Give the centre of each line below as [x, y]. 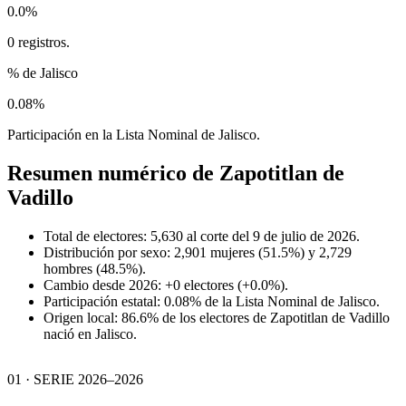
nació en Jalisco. [90, 333]
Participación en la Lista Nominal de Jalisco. [134, 134]
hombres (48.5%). [95, 268]
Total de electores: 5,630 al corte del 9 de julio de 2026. [202, 236]
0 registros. [39, 42]
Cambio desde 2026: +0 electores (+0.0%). [166, 285]
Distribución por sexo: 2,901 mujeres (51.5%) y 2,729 [198, 252]
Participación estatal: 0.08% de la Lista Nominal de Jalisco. [212, 301]
